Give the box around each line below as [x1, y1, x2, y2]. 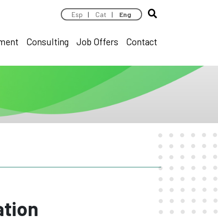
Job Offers [76, 36, 118, 47]
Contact [126, 36, 157, 47]
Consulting [26, 36, 69, 47]
